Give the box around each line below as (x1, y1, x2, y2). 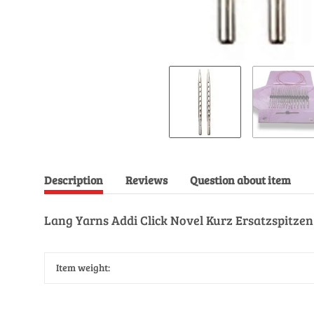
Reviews (125, 172, 168, 187)
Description (44, 172, 103, 187)
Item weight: (56, 261, 110, 274)
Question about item (190, 172, 291, 187)
